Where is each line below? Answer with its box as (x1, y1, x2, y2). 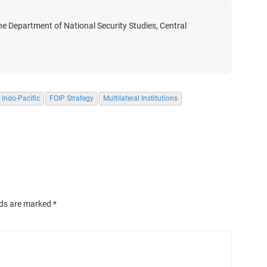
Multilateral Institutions (103, 94, 178, 103)
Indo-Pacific (2, 94, 40, 103)
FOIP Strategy (49, 94, 94, 103)
